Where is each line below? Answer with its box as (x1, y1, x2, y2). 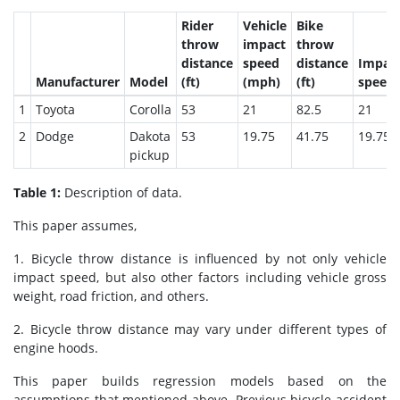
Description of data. (64, 184, 182, 202)
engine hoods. (13, 339, 98, 357)
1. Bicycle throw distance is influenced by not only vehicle (13, 250, 387, 268)
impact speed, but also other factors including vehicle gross (13, 269, 387, 287)
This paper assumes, (13, 217, 137, 235)
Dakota (129, 128, 171, 146)
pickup (129, 146, 170, 164)
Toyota (35, 101, 75, 119)
